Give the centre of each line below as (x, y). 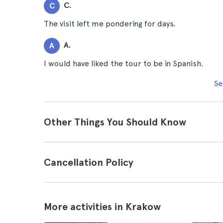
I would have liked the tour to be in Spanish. (123, 63)
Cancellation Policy (89, 162)
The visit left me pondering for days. (110, 24)
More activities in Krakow (102, 207)
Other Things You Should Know (115, 122)
